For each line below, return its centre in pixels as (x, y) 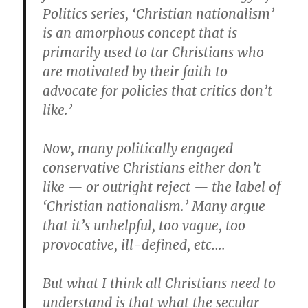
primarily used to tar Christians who (154, 53)
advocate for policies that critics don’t (158, 91)
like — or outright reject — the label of (162, 187)
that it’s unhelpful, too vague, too (144, 226)
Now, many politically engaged (138, 149)
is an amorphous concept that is (140, 33)
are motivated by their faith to (135, 72)
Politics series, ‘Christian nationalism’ (159, 14)
